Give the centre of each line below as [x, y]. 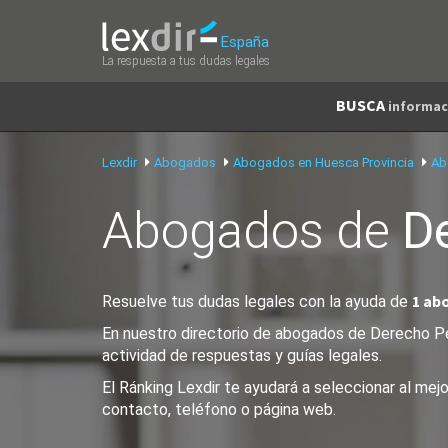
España [245, 42]
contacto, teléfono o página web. [219, 409]
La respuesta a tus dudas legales [186, 61]
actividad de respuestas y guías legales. [242, 355]
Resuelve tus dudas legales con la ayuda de [257, 301]
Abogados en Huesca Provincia [323, 162]
